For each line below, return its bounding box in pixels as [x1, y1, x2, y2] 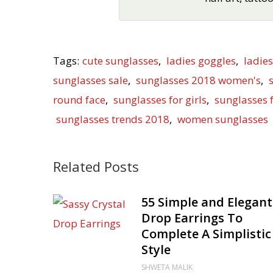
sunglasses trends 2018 [56, 112, 169, 126]
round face [53, 92, 105, 107]
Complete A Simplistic [141, 225, 271, 242]
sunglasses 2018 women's [136, 73, 261, 87]
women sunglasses [177, 112, 268, 126]
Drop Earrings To [141, 209, 243, 226]
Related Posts [53, 157, 139, 175]
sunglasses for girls [113, 92, 207, 107]
